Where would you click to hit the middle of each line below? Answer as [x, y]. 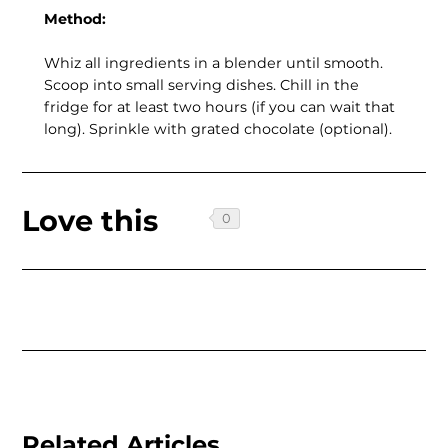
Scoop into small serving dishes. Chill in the [201, 84]
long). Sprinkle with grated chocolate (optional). [218, 128]
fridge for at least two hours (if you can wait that [219, 106]
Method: [75, 19]
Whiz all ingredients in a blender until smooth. [213, 62]
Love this [90, 220]
